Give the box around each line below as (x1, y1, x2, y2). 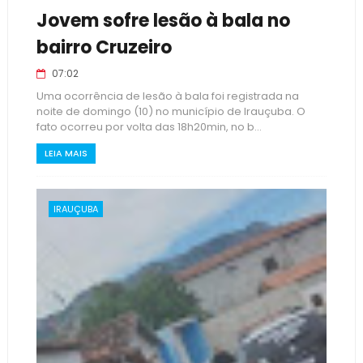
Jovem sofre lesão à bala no (36, 8, 290, 33)
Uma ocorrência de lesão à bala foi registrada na (36, 88, 299, 104)
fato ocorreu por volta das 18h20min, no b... (36, 119, 262, 135)
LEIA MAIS (44, 147, 88, 160)
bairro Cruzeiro (36, 35, 172, 60)
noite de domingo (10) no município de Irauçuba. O (36, 104, 305, 119)
